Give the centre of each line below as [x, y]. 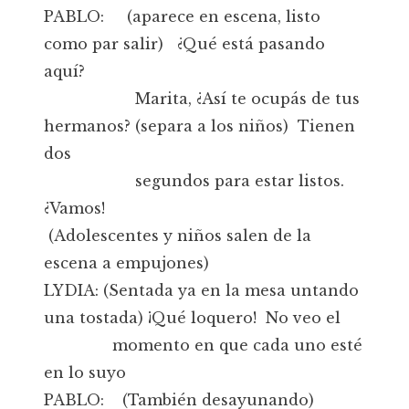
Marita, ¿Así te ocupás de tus [202, 99]
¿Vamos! [74, 208]
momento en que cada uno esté [203, 345]
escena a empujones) [126, 263]
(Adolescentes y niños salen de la [178, 236]
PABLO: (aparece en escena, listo [182, 16]
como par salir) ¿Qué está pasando [184, 44]
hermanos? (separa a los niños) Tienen [199, 126]
